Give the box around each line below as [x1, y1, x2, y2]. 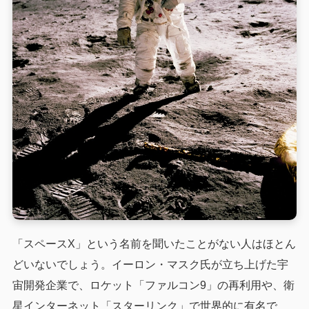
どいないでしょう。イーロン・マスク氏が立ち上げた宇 [12, 259, 288, 271]
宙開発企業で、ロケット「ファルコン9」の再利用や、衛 [12, 279, 295, 292]
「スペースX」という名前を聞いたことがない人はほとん [12, 238, 296, 250]
